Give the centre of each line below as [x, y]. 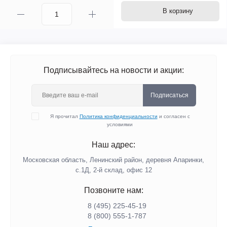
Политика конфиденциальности [118, 116]
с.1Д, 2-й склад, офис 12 [113, 170]
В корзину [178, 11]
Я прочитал [65, 116]
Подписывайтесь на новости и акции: [113, 70]
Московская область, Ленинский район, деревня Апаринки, [113, 160]
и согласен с [174, 116]
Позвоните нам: [113, 190]
